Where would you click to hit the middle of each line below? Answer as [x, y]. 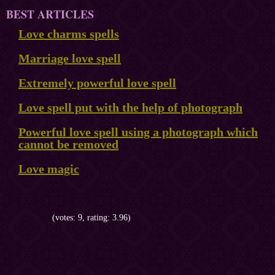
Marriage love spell [70, 59]
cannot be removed [68, 145]
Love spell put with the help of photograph [130, 108]
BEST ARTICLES [50, 14]
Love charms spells [69, 34]
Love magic [49, 169]
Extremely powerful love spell [97, 83]
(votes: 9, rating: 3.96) [91, 218]
